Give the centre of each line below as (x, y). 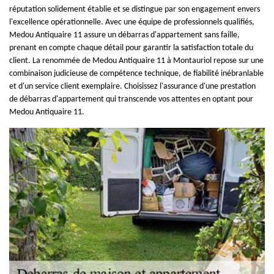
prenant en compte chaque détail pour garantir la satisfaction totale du (131, 48)
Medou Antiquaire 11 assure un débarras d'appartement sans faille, (124, 35)
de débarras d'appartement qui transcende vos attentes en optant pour (131, 99)
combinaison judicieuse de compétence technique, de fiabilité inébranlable (136, 74)
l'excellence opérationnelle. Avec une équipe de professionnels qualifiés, (132, 22)
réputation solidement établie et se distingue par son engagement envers (135, 9)
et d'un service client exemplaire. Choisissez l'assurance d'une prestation (132, 87)
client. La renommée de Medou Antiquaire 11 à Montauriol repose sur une (136, 61)
